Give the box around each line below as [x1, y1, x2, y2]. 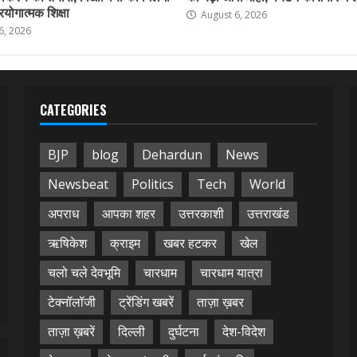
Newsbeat [47, 175, 108, 194]
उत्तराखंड [246, 205, 289, 223]
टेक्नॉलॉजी [47, 293, 96, 312]
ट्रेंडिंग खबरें [118, 293, 174, 312]
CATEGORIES [39, 100, 107, 120]
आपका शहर [101, 205, 155, 223]
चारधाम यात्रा [199, 264, 263, 282]
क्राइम [109, 234, 140, 253]
